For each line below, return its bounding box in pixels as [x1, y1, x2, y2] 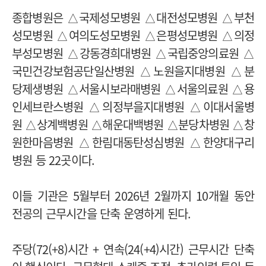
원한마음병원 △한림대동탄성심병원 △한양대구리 [12, 134, 254, 151]
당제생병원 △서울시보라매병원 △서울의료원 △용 [12, 80, 254, 98]
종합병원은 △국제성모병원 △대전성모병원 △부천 [12, 9, 254, 27]
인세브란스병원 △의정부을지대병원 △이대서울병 [12, 98, 254, 116]
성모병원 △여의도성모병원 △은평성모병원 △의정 [12, 27, 254, 45]
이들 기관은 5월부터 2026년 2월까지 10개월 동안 [12, 187, 254, 205]
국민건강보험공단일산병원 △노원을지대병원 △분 [12, 62, 254, 80]
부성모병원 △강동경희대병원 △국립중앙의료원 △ [12, 45, 254, 62]
